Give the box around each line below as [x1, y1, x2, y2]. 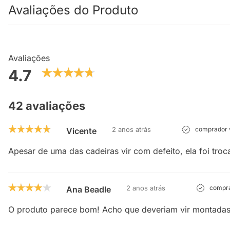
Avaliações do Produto [8, 3, 138, 18]
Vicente [66, 126, 97, 137]
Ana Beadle [66, 184, 111, 195]
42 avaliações [8, 99, 85, 113]
